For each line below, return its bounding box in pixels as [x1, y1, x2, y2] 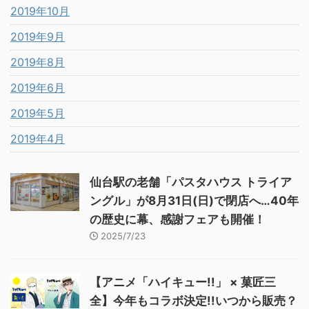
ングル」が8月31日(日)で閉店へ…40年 [90, 193, 299, 208]
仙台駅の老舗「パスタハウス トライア [90, 175, 292, 189]
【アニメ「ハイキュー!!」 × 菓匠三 [90, 275, 276, 289]
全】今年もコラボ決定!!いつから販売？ [90, 293, 297, 308]
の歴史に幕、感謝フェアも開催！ [90, 212, 266, 226]
